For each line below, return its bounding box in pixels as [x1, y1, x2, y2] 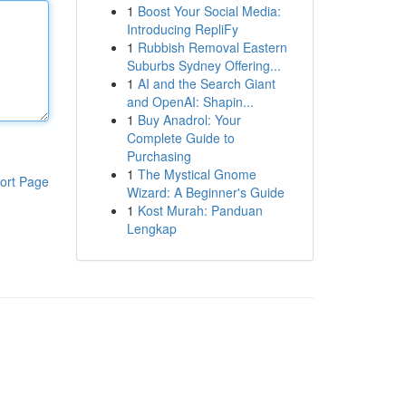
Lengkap [126, 219, 177, 237]
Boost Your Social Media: [137, 2, 281, 20]
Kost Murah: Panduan [137, 201, 263, 219]
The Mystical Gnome [137, 165, 256, 183]
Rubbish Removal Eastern [137, 38, 287, 56]
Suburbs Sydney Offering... [126, 56, 281, 74]
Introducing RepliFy [126, 20, 238, 38]
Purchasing [126, 147, 191, 165]
